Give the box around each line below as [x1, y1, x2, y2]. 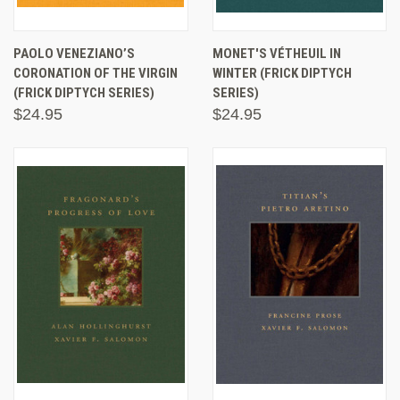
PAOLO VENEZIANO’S [13, 45, 135, 62]
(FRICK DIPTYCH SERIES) [13, 84, 154, 101]
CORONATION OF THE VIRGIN [13, 64, 178, 81]
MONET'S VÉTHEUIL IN [212, 45, 341, 62]
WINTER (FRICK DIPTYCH [212, 64, 352, 81]
